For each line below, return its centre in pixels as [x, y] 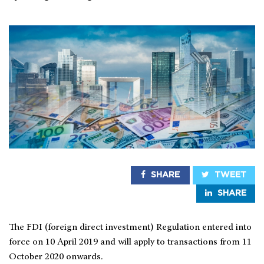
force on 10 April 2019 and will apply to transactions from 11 [130, 242]
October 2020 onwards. [56, 257]
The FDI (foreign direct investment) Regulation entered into [130, 227]
